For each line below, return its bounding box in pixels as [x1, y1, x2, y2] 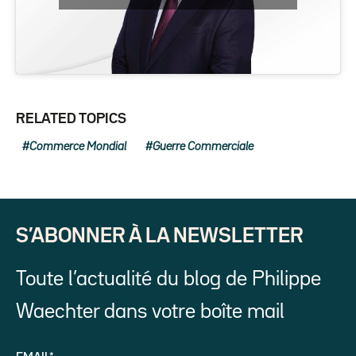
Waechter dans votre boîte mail [16, 303, 284, 322]
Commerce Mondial [29, 141, 126, 153]
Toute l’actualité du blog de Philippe [16, 270, 321, 289]
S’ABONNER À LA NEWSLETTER [16, 227, 304, 246]
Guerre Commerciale [153, 141, 253, 153]
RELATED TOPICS [16, 113, 126, 126]
